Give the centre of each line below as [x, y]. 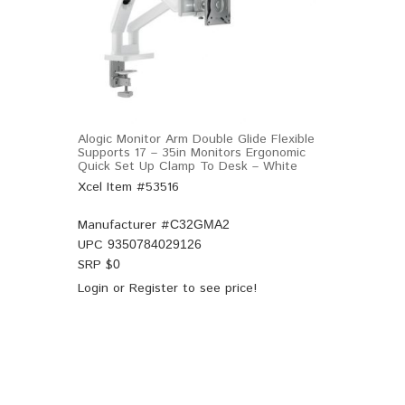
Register [154, 288]
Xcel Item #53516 [128, 187]
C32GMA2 [200, 224]
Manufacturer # [124, 225]
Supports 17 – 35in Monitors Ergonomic [192, 153]
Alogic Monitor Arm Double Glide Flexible [196, 139]
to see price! [217, 288]
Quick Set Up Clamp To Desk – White [188, 166]
